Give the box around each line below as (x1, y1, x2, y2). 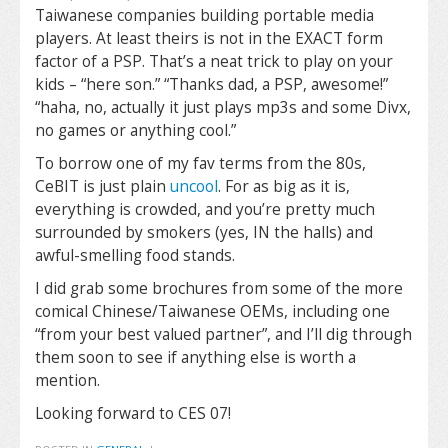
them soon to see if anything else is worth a (35, 347, 356, 368)
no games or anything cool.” (35, 120, 236, 141)
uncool (170, 176, 218, 197)
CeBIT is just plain (35, 176, 170, 197)
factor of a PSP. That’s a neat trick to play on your (35, 51, 393, 72)
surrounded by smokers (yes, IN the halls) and (35, 222, 373, 243)
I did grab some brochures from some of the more (35, 278, 403, 299)
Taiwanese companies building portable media (35, 5, 374, 26)
